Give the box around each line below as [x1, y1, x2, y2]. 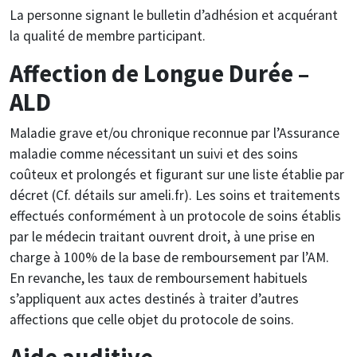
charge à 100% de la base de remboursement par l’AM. [10, 248, 329, 266]
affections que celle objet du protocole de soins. [10, 310, 294, 328]
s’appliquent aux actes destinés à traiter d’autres [10, 289, 299, 308]
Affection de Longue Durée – [10, 57, 309, 88]
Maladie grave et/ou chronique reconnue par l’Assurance [10, 124, 339, 142]
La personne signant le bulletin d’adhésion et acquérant [10, 6, 338, 24]
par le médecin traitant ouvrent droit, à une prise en [10, 227, 315, 245]
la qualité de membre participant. [10, 26, 206, 45]
